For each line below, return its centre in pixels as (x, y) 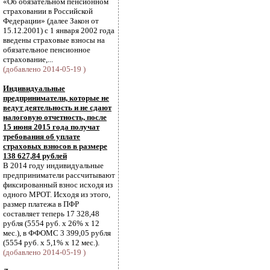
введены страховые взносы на (54, 40)
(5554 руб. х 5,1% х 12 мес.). (51, 243)
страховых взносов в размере (55, 146)
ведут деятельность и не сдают (57, 108)
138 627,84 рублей (35, 156)
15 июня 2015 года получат (51, 127)
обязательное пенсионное (47, 50)
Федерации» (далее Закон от (51, 21)
